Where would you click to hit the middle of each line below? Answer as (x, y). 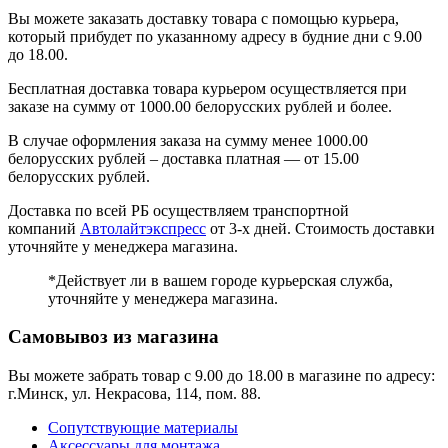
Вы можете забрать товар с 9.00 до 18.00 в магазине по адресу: (221, 375)
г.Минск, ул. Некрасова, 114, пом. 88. (134, 393)
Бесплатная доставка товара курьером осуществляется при (207, 88)
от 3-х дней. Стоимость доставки (320, 228)
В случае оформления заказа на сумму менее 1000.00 (188, 140)
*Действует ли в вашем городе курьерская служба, (220, 280)
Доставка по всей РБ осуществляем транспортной (178, 210)
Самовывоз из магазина (113, 337)
